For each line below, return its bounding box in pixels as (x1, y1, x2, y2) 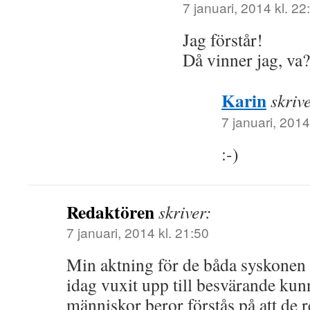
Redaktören (66, 198, 154, 225)
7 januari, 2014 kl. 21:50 (66, 222, 209, 241)
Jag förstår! (183, 27, 263, 51)
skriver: (158, 199, 212, 224)
